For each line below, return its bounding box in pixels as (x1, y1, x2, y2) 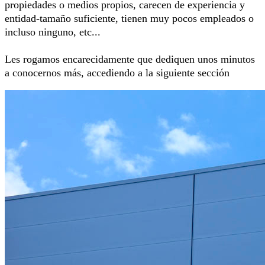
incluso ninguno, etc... (5, 26, 101, 38)
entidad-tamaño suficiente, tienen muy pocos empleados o (5, 12, 254, 25)
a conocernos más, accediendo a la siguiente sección (5, 67, 230, 79)
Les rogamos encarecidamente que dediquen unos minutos (5, 53, 255, 66)
